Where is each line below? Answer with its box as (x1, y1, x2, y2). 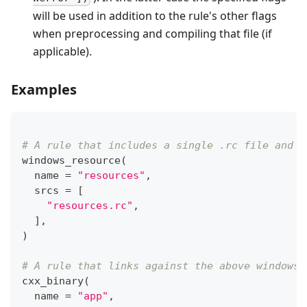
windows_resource (22, 153, 121, 167)
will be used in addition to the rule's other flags (33, 8, 277, 23)
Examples (11, 79, 77, 99)
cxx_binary (22, 274, 84, 287)
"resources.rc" (47, 199, 133, 212)
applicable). (33, 43, 92, 59)
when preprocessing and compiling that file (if (33, 25, 272, 41)
